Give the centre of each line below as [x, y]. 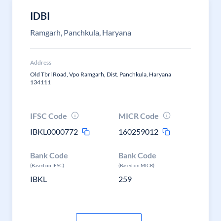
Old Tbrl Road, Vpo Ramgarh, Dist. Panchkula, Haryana [101, 74]
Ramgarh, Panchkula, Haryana [81, 32]
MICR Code [139, 116]
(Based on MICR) [137, 165]
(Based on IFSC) [47, 165]
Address [41, 62]
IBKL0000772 [54, 131]
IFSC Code [49, 116]
